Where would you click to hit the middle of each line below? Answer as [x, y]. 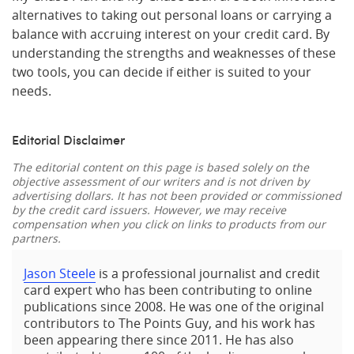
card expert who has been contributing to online [168, 290]
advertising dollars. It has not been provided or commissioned [177, 196]
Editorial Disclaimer [68, 140]
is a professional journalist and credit [208, 273]
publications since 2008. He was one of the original [174, 307]
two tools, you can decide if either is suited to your [162, 72]
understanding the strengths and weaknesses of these [174, 53]
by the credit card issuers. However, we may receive [149, 210]
